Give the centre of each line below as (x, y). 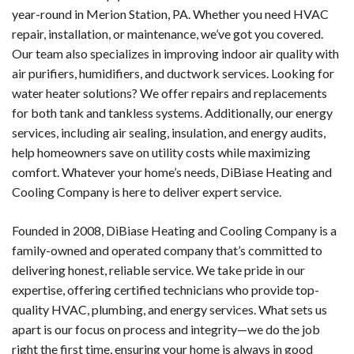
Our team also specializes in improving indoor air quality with (175, 54)
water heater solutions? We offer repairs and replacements (169, 93)
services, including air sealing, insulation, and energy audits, (169, 133)
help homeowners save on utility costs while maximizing (161, 153)
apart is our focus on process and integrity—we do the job (166, 330)
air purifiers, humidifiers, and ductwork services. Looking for (173, 73)
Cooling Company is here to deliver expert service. (147, 192)
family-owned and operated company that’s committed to (167, 250)
